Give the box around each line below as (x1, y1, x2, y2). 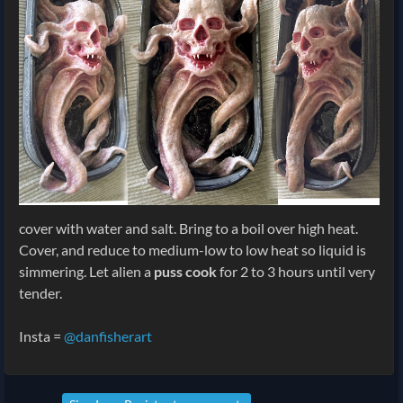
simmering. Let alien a (19, 263, 154, 281)
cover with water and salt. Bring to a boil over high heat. (19, 219, 358, 237)
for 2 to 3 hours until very (217, 263, 375, 281)
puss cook (154, 263, 217, 281)
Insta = (19, 327, 64, 345)
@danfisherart (64, 327, 152, 345)
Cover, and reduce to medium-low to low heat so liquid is (19, 241, 366, 259)
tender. (19, 284, 62, 302)
